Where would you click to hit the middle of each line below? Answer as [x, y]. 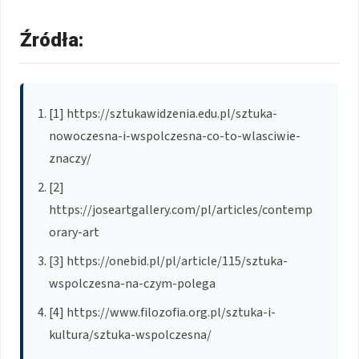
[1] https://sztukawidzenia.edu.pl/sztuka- [163, 113]
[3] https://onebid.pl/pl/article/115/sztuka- [168, 261]
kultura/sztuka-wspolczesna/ [130, 335]
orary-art [74, 232]
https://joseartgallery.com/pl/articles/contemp [181, 210]
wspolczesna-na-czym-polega [132, 283]
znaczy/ [70, 158]
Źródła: [52, 40]
